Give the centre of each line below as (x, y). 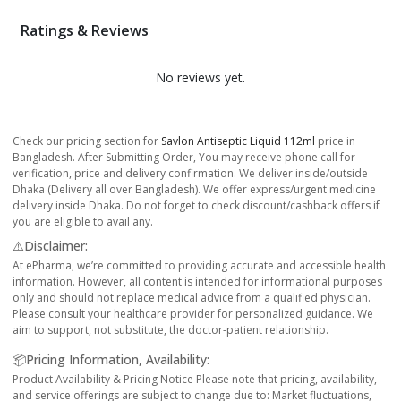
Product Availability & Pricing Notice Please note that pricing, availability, (195, 379)
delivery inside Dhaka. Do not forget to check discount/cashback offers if (196, 205)
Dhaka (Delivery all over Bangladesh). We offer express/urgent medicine (194, 189)
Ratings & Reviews (84, 31)
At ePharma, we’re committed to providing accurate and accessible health (199, 265)
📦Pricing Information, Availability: (111, 359)
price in (335, 141)
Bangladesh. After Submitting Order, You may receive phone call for (184, 157)
